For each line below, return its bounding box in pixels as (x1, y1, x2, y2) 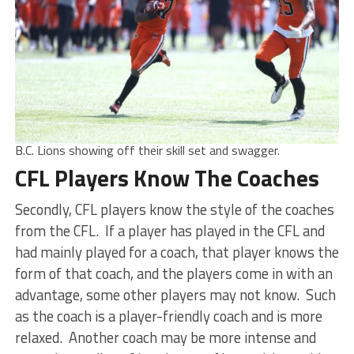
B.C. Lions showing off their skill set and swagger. (14, 141, 280, 160)
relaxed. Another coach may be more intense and (14, 326, 316, 349)
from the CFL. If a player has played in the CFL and (14, 220, 325, 243)
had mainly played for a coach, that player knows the (14, 241, 339, 264)
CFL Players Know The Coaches (14, 160, 319, 196)
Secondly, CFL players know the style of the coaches (14, 198, 334, 221)
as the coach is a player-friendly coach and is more (14, 305, 322, 328)
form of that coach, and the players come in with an (14, 262, 333, 285)
